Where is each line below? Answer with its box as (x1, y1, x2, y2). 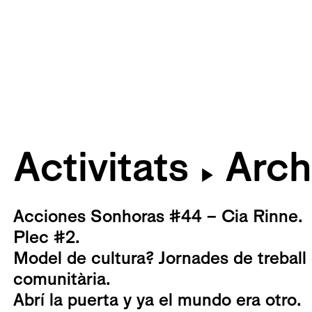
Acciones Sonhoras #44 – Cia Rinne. (13, 205, 303, 227)
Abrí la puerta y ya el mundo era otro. (13, 289, 302, 311)
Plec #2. (13, 226, 80, 248)
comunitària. (13, 268, 111, 290)
